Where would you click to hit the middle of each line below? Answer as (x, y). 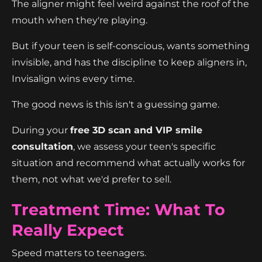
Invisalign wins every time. (73, 78)
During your (41, 130)
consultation (42, 146)
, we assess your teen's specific (144, 146)
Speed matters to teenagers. (79, 253)
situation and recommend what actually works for (128, 163)
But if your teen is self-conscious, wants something (131, 46)
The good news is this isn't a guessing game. (116, 104)
